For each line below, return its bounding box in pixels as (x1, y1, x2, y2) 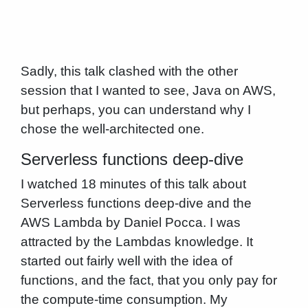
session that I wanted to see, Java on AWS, (20, 83, 276, 98)
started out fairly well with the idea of (20, 254, 232, 269)
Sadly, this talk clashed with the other (20, 64, 238, 79)
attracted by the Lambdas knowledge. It (20, 234, 253, 250)
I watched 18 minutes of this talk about (20, 177, 246, 192)
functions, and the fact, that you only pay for (20, 273, 277, 288)
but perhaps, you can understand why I (20, 102, 251, 118)
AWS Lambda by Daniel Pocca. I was (20, 215, 241, 230)
